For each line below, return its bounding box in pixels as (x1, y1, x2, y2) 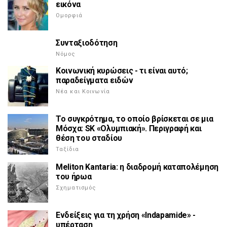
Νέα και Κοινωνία (56, 88, 110, 95)
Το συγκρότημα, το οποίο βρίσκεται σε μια (56, 114, 213, 124)
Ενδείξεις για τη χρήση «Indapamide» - (56, 210, 196, 220)
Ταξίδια (56, 146, 79, 153)
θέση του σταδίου (56, 133, 122, 143)
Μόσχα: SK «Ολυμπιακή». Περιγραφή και (56, 124, 202, 134)
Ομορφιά (56, 12, 83, 19)
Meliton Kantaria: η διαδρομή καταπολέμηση (56, 162, 218, 172)
